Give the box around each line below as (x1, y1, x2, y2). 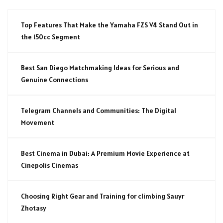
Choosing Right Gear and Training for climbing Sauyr (21, 191, 184, 201)
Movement (21, 117, 54, 127)
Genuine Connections (21, 75, 88, 84)
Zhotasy (21, 203, 46, 213)
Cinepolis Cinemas (21, 160, 78, 170)
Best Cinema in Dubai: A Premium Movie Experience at (21, 148, 190, 158)
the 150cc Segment (21, 32, 80, 41)
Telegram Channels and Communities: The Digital (21, 106, 176, 115)
